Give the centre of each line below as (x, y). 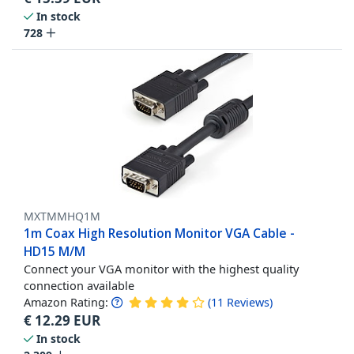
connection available (79, 285)
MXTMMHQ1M (62, 216)
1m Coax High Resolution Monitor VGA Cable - (159, 233)
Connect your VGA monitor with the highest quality (161, 268)
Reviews (248, 302)
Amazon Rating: (66, 302)
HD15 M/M (55, 251)
